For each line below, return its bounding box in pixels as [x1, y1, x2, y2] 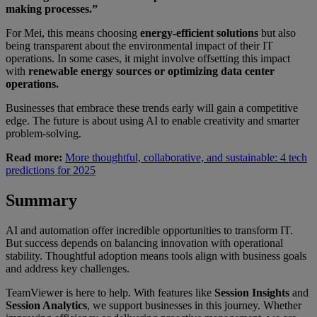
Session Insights [214, 287, 289, 299]
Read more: [6, 151, 62, 164]
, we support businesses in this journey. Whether [87, 299, 301, 312]
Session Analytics [6, 299, 87, 312]
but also [258, 27, 296, 40]
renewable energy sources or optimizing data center [25, 65, 275, 78]
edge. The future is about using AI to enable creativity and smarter [6, 115, 299, 127]
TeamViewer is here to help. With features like [6, 287, 214, 299]
